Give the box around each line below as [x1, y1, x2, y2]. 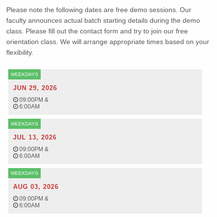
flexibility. [6, 48, 34, 56]
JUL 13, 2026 [13, 134, 57, 141]
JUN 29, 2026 [13, 84, 58, 92]
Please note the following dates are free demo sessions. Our [6, 6, 192, 14]
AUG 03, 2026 [13, 183, 59, 190]
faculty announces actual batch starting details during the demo [6, 16, 201, 24]
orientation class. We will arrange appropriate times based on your [6, 38, 210, 46]
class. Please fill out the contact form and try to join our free [6, 27, 188, 35]
